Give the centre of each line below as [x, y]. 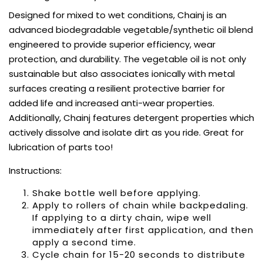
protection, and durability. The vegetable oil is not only [127, 59]
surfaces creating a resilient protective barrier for [117, 88]
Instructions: [35, 171]
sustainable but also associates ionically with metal [122, 74]
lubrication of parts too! [61, 147]
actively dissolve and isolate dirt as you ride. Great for [126, 132]
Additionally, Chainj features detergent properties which [131, 118]
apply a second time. [84, 242]
